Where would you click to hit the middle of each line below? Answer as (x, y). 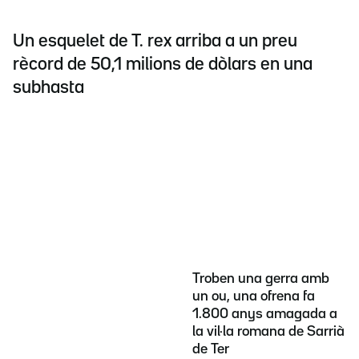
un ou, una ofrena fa (254, 296)
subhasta (48, 88)
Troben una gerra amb (261, 278)
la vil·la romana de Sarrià (268, 331)
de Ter (211, 349)
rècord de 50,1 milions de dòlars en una (163, 65)
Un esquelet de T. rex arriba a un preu (155, 41)
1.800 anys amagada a (265, 314)
